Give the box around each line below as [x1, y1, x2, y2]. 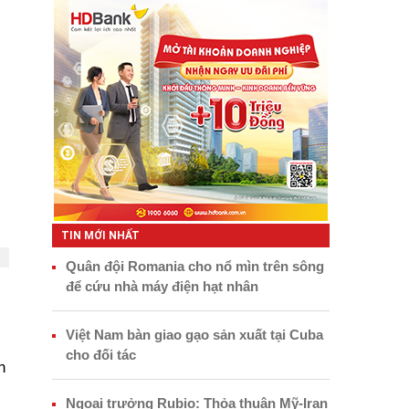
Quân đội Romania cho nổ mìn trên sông [65, 257, 324, 274]
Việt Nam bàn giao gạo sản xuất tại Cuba [65, 326, 323, 342]
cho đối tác [65, 346, 136, 362]
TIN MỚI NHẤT [60, 228, 140, 242]
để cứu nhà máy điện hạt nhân [65, 278, 258, 294]
